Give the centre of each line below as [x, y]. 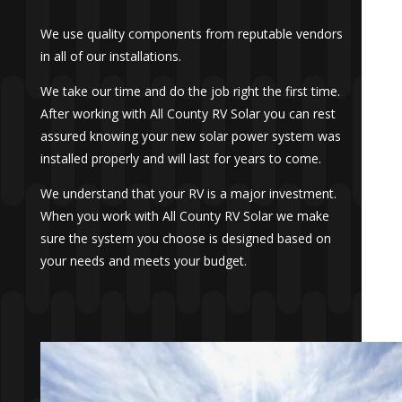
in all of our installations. [110, 56]
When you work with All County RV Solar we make [184, 215]
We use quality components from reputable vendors [191, 33]
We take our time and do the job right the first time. [190, 91]
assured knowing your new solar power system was [190, 135]
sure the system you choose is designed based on [185, 238]
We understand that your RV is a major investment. [188, 193]
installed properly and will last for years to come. [180, 158]
